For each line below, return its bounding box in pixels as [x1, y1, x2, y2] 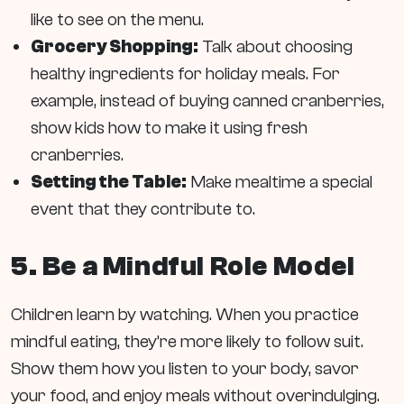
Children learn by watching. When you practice [11, 303, 359, 325]
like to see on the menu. [31, 9, 204, 31]
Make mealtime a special [187, 171, 372, 193]
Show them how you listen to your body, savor [11, 357, 359, 379]
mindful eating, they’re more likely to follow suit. [11, 330, 363, 352]
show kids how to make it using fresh [31, 117, 308, 139]
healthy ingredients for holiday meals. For [31, 63, 340, 85]
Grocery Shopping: [31, 36, 198, 58]
